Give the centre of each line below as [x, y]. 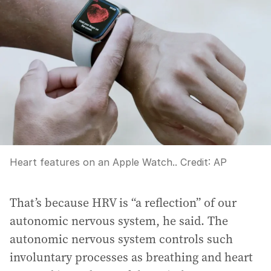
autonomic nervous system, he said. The [119, 220]
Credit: [197, 162]
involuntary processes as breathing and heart [131, 257]
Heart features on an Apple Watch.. [95, 162]
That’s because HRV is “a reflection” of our [123, 202]
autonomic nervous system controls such [121, 239]
